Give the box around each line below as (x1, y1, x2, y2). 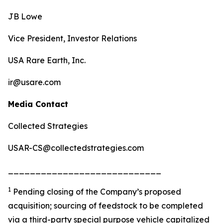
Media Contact (8, 99, 68, 109)
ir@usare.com (8, 77, 61, 87)
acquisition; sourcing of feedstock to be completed (8, 201, 203, 211)
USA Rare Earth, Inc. (8, 55, 86, 65)
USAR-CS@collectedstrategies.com (8, 143, 144, 153)
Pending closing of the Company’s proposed (11, 187, 181, 197)
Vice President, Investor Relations (8, 33, 137, 43)
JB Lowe (8, 11, 42, 21)
